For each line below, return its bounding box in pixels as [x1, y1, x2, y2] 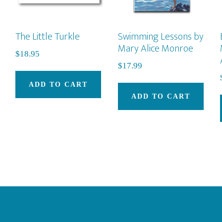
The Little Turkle [15, 28, 80, 45]
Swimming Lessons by [117, 28, 204, 45]
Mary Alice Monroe [117, 40, 193, 57]
